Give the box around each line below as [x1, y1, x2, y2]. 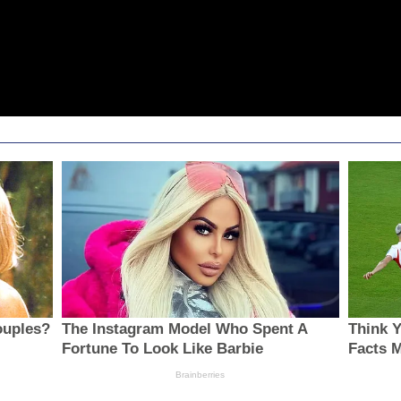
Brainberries [175, 369, 226, 380]
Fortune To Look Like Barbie [61, 339, 263, 357]
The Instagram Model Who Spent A [61, 320, 307, 337]
